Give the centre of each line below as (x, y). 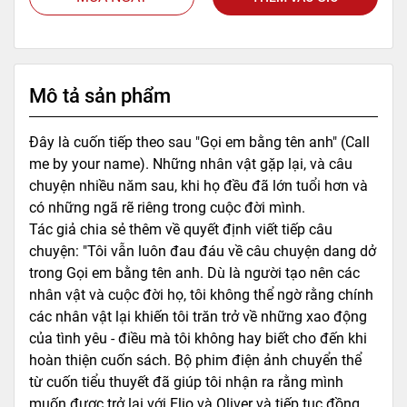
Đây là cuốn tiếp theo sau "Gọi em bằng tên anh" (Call (199, 142)
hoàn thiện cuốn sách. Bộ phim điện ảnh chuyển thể (195, 360)
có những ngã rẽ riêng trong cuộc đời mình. (167, 207)
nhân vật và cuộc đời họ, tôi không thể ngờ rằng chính (201, 294)
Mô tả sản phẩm (100, 95)
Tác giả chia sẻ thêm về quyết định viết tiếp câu (181, 229)
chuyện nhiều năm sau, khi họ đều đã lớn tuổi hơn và (199, 185)
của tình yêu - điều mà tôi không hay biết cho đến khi (198, 338)
